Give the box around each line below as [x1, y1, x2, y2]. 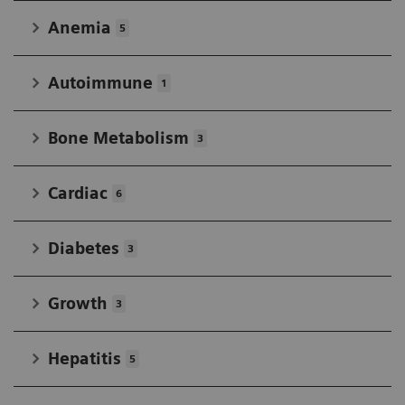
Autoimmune [48, 73, 153, 93]
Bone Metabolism [48, 128, 189, 148]
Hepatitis [48, 349, 121, 369]
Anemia [48, 18, 111, 38]
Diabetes [48, 239, 119, 259]
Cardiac [48, 184, 108, 203]
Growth [48, 294, 108, 314]
